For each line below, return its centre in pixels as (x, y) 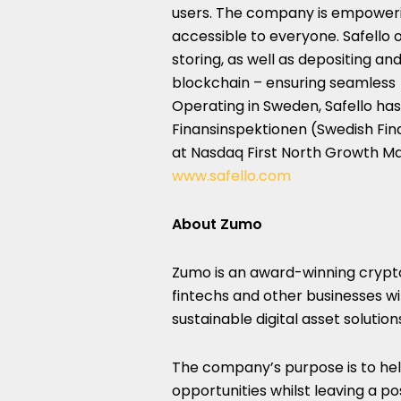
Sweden (291, 106)
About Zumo (217, 224)
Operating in (218, 106)
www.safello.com (231, 176)
